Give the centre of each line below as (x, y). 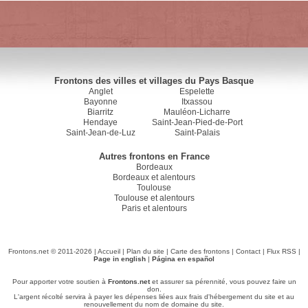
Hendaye (100, 122)
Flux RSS (281, 251)
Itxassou (197, 102)
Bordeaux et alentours (154, 177)
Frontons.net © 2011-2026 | (53, 251)
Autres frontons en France (154, 156)
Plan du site (145, 251)
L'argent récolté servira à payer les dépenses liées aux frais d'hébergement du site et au (154, 297)
